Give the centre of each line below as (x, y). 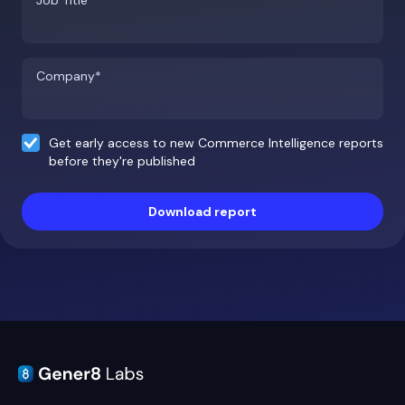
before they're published (126, 161)
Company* (69, 76)
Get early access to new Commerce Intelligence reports (216, 143)
